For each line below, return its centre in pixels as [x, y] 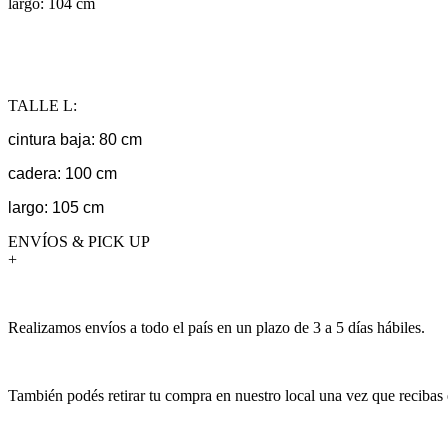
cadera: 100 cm [62, 173]
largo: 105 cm [56, 207]
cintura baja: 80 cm [75, 139]
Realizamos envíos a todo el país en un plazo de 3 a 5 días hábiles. [216, 327]
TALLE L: [42, 105]
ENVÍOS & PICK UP [79, 241]
